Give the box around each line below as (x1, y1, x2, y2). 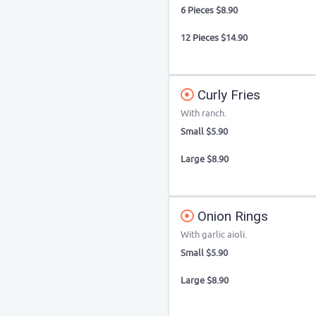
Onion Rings (194, 208, 268, 224)
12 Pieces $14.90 (181, 32, 248, 44)
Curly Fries (194, 87, 260, 103)
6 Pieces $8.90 (181, 4, 238, 16)
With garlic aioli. (181, 229, 247, 241)
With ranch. (181, 107, 226, 119)
